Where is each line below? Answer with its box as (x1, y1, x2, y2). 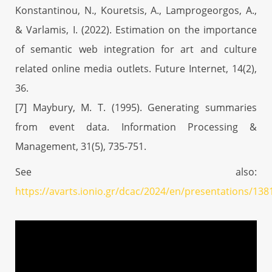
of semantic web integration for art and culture (15, 42, 257, 56)
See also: (15, 165, 257, 178)
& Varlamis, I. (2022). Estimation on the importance (15, 22, 257, 36)
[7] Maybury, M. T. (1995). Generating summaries (15, 100, 257, 114)
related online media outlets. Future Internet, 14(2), (15, 61, 257, 75)
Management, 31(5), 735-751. (15, 139, 146, 153)
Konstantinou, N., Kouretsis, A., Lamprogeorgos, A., (15, 3, 257, 17)
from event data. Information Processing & (15, 120, 257, 134)
